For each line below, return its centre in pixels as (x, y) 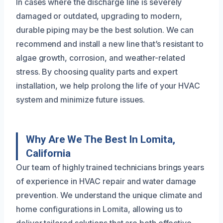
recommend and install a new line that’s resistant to (110, 44)
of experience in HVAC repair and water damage (106, 181)
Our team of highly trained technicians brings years (110, 167)
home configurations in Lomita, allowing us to (100, 209)
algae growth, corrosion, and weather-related (101, 57)
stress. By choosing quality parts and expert (97, 71)
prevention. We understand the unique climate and (109, 195)
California (49, 153)
